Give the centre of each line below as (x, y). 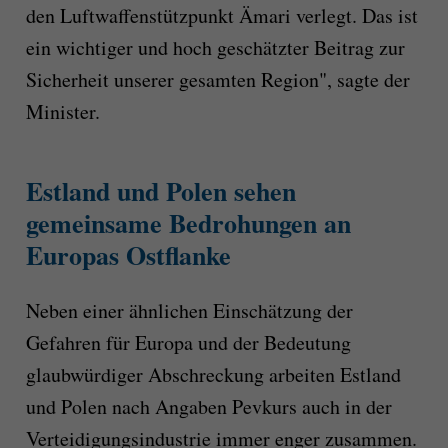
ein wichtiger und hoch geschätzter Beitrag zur (215, 47)
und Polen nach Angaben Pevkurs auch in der (208, 407)
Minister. (62, 111)
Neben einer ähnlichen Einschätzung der (189, 311)
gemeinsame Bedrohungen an (188, 222)
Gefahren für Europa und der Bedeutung (188, 343)
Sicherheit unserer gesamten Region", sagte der (217, 79)
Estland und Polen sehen (160, 190)
